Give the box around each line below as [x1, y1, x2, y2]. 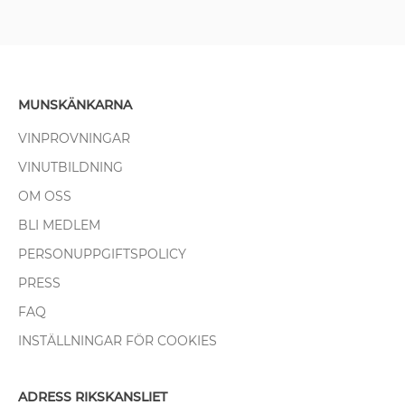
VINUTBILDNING [18, 158, 123, 175]
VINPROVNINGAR [18, 129, 130, 146]
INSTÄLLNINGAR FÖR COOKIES [18, 332, 217, 349]
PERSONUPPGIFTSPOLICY [18, 245, 186, 262]
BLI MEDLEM [18, 216, 100, 233]
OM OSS [18, 187, 71, 204]
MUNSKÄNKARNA [18, 96, 132, 113]
